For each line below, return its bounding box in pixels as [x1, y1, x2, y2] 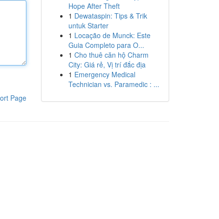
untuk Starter [68, 21, 109, 30]
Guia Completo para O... [68, 40, 144, 50]
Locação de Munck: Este [74, 30, 151, 40]
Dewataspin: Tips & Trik [74, 11, 147, 21]
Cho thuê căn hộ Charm [74, 50, 149, 60]
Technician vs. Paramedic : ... [68, 79, 159, 89]
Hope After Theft [68, 1, 120, 11]
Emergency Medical [74, 69, 135, 79]
